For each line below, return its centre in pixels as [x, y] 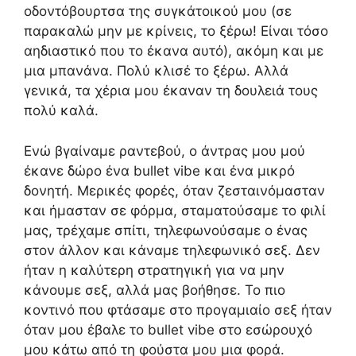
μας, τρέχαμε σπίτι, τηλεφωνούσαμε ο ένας [166, 230]
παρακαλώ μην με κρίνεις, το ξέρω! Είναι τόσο [176, 31]
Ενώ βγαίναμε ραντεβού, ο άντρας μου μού [164, 151]
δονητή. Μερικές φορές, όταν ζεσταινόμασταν [174, 190]
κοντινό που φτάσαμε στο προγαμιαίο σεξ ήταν [178, 310]
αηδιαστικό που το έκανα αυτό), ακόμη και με [174, 51]
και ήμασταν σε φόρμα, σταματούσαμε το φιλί [175, 210]
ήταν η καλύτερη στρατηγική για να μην [154, 270]
